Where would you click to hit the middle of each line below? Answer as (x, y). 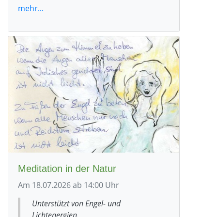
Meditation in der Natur (67, 168)
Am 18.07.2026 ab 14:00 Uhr (69, 185)
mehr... (31, 8)
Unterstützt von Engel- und (76, 203)
